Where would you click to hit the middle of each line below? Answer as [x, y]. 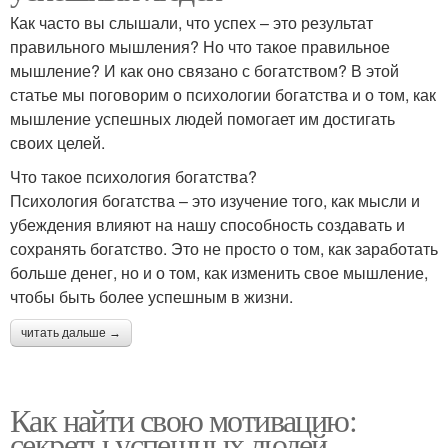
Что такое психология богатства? [133, 176]
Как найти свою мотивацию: [183, 419]
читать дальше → [71, 333]
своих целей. [57, 142]
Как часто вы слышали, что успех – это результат [191, 22]
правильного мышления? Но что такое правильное [200, 46]
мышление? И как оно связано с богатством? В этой [204, 70]
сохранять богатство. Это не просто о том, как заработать [224, 248]
